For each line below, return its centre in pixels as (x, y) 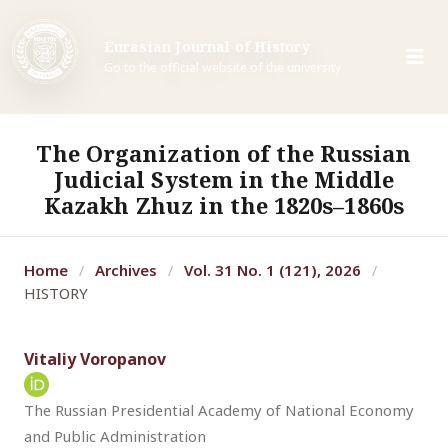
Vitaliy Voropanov (95, 358)
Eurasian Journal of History (206, 47)
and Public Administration (115, 435)
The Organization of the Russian (224, 153)
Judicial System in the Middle (224, 179)
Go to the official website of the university (222, 68)
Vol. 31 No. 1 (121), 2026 (272, 270)
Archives (126, 270)
